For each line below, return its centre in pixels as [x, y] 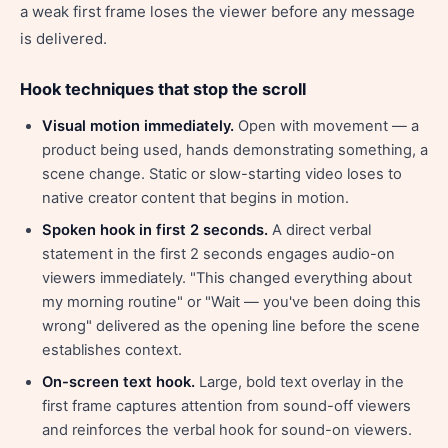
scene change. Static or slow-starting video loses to [222, 174]
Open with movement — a [326, 126]
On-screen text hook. [118, 382]
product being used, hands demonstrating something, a [235, 150]
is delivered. [63, 38]
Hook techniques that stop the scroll [163, 89]
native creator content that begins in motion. [195, 198]
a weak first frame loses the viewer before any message [217, 11]
